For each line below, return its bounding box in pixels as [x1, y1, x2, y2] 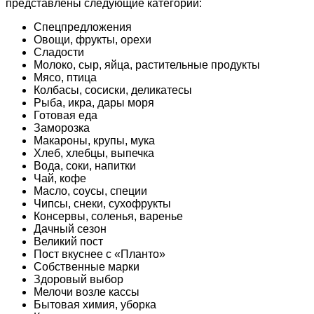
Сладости [34, 46, 84, 58]
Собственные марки [34, 260, 139, 273]
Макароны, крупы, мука [34, 134, 155, 146]
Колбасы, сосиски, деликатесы [34, 83, 192, 96]
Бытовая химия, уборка [34, 298, 156, 310]
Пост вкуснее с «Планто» [34, 247, 165, 260]
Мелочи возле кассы [34, 285, 139, 298]
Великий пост [34, 235, 103, 247]
